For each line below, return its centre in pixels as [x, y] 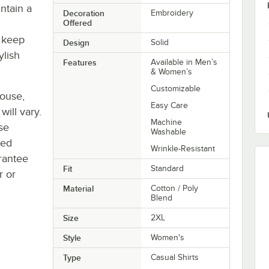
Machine [167, 122]
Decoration [83, 14]
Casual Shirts [175, 258]
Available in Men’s [184, 62]
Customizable [176, 89]
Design [76, 43]
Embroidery [172, 13]
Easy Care [170, 106]
